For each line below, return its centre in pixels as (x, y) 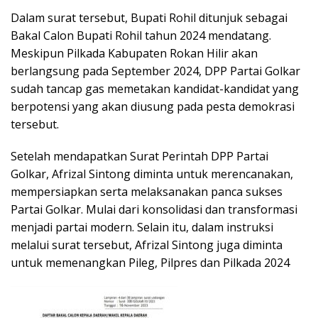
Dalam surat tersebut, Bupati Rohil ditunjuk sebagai (149, 18)
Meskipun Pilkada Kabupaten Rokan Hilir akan (134, 54)
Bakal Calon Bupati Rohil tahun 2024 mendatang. (141, 36)
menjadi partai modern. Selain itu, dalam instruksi (142, 227)
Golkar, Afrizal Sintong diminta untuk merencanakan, (152, 174)
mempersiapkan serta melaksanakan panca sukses (147, 192)
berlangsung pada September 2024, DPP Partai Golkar (155, 71)
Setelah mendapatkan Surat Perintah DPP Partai (139, 157)
